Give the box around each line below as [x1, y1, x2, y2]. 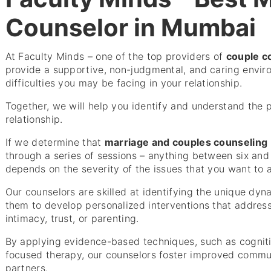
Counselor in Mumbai [5, 13, 256, 43]
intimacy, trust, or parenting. [5, 212, 139, 224]
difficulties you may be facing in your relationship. [5, 76, 243, 89]
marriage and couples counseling [104, 135, 268, 148]
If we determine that [5, 135, 105, 148]
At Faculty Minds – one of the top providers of [5, 50, 226, 62]
